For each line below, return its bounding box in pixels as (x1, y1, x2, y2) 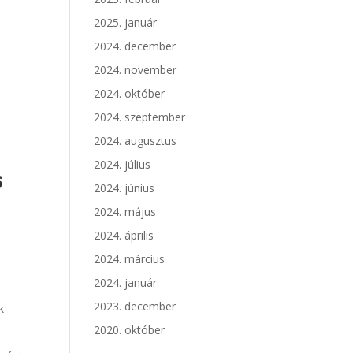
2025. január (94, 15, 158, 30)
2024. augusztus (94, 133, 177, 148)
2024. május (94, 204, 157, 219)
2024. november (94, 62, 177, 77)
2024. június (94, 180, 155, 195)
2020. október (94, 322, 165, 337)
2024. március (94, 251, 165, 266)
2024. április (94, 228, 154, 243)
